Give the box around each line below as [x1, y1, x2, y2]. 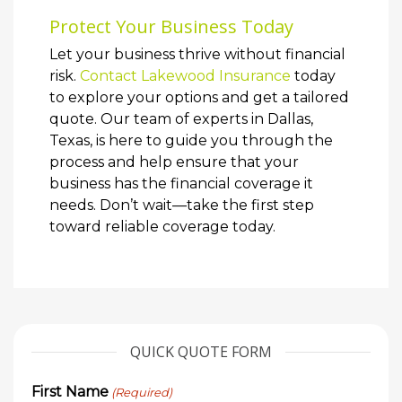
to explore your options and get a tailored [49, 89, 349, 106]
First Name [31, 383, 109, 400]
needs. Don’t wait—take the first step [49, 197, 314, 214]
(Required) [111, 385, 173, 399]
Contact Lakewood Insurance [80, 67, 291, 84]
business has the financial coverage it [49, 175, 313, 192]
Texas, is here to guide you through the [49, 132, 333, 149]
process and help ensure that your [49, 153, 299, 170]
